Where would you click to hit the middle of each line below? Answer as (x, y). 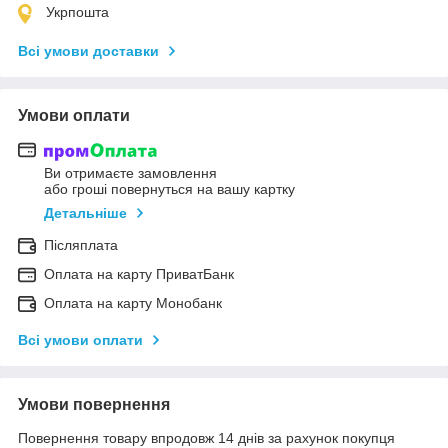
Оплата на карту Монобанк (133, 303)
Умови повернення (94, 405)
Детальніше (85, 213)
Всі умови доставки (88, 50)
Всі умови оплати (80, 340)
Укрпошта (77, 11)
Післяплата (81, 245)
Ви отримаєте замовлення (130, 173)
